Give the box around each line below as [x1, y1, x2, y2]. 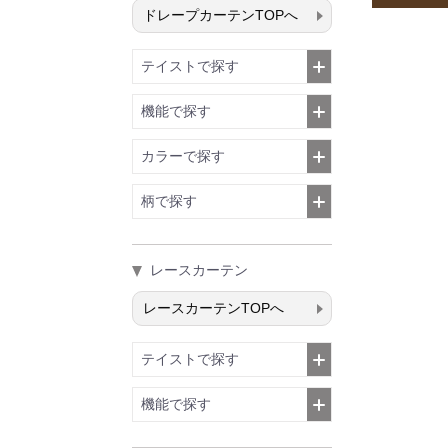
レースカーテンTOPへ [143, 300, 284, 316]
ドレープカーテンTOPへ [143, 7, 298, 23]
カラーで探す [141, 148, 225, 164]
